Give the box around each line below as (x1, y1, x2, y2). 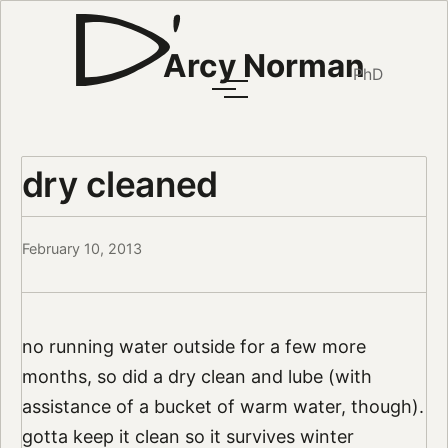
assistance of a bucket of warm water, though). (21, 396, 424, 418)
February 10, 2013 (21, 240, 142, 258)
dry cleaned (21, 162, 218, 205)
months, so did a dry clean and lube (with (21, 366, 372, 388)
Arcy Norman (162, 46, 365, 86)
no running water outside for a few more (21, 336, 366, 358)
